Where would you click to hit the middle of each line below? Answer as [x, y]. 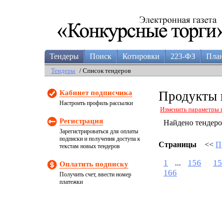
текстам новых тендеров [90, 146]
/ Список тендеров [104, 71]
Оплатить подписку [94, 164]
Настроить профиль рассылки [96, 103]
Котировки [141, 56]
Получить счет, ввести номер [95, 174]
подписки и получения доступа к [100, 139]
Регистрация [81, 121]
